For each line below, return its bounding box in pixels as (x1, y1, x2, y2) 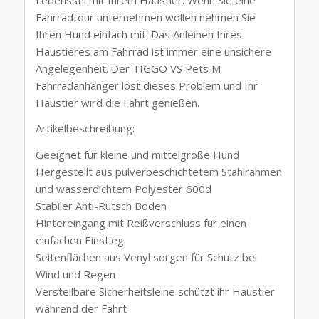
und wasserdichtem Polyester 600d (35, 182, 211, 197)
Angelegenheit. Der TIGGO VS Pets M (35, 61, 221, 75)
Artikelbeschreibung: (35, 121, 135, 136)
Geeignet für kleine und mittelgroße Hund (35, 147, 239, 162)
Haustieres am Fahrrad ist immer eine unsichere (35, 43, 271, 58)
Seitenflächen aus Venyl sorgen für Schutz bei (35, 250, 257, 265)
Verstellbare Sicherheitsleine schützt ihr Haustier (35, 284, 275, 299)
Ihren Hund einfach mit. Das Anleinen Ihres (35, 26, 242, 41)
